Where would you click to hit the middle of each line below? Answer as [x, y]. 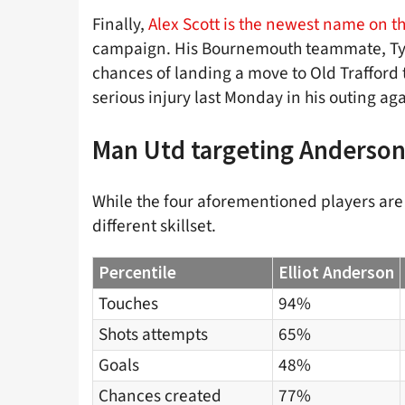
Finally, [118, 24]
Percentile [137, 272]
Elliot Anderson [336, 272]
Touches [128, 303]
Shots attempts [153, 334]
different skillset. [154, 226]
